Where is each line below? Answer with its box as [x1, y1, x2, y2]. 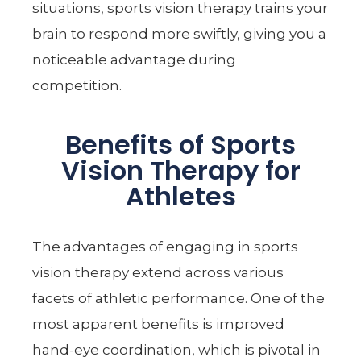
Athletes [125, 177, 236, 214]
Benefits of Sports [65, 126, 296, 163]
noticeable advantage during [32, 51, 237, 68]
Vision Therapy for [60, 151, 301, 189]
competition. [32, 77, 122, 93]
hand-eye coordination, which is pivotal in [32, 341, 322, 358]
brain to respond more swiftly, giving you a [32, 25, 327, 42]
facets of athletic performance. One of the [32, 289, 326, 306]
